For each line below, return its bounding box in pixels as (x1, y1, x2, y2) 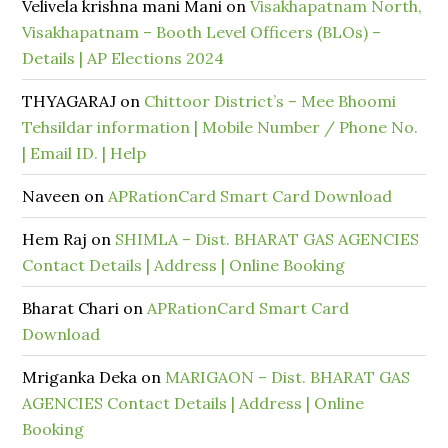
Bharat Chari (22, 298, 120, 318)
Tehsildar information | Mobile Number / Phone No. (22, 117, 419, 137)
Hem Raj (22, 229, 88, 249)
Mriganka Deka (22, 367, 138, 387)
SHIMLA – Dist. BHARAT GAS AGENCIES (115, 229, 420, 249)
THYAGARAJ (22, 91, 117, 111)
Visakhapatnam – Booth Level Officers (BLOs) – (22, 22, 382, 42)
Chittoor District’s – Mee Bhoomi (144, 91, 397, 111)
